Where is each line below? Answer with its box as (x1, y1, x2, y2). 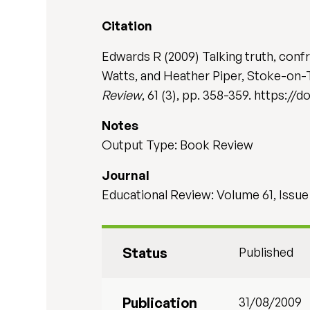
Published (239, 244, 294, 259)
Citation (102, 18, 153, 33)
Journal (102, 167, 150, 183)
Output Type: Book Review (102, 137, 254, 152)
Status (122, 244, 168, 262)
